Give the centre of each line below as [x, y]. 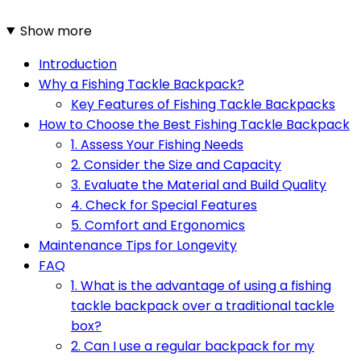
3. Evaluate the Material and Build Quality [199, 185]
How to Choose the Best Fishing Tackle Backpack [194, 124]
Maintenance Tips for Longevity [138, 245]
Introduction [78, 64]
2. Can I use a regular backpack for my [193, 346]
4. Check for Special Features [164, 205]
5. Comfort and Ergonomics [158, 225]
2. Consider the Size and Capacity [176, 164]
